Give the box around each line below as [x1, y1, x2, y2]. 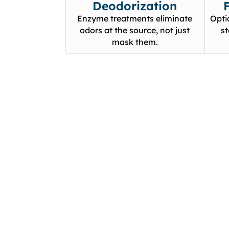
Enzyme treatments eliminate [77, 13, 193, 24]
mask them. [111, 37, 158, 48]
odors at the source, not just [80, 25, 190, 36]
